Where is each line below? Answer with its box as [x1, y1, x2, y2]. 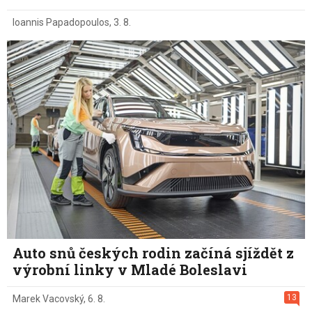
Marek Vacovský [13, 292, 84, 304]
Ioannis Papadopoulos [13, 16, 109, 28]
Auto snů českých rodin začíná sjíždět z [13, 243, 294, 262]
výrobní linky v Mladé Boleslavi [13, 260, 247, 279]
